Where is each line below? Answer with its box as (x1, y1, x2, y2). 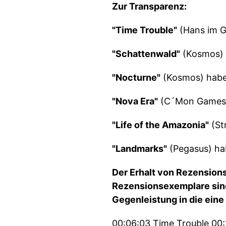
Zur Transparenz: (112, 1, 187, 12)
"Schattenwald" (112, 48, 180, 59)
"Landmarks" (112, 143, 167, 154)
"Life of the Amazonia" (112, 120, 209, 130)
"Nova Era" (112, 96, 158, 106)
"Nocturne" (112, 72, 160, 83)
